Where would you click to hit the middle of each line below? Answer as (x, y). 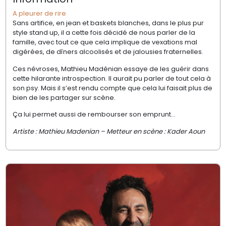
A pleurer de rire (39, 14)
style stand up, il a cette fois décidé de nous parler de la (104, 33)
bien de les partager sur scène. (64, 97)
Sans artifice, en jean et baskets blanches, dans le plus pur (108, 23)
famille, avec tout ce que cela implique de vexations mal (105, 42)
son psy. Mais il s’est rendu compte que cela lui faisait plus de (112, 88)
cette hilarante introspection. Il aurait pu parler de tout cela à (111, 78)
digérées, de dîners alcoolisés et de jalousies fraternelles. (108, 52)
